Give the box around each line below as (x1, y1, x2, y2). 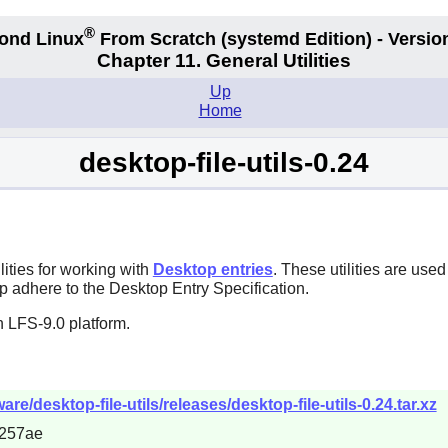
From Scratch (95, 28, 221, 49)
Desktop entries (152, 260, 273, 278)
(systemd (221, 28, 300, 49)
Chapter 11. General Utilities (97, 50, 351, 72)
